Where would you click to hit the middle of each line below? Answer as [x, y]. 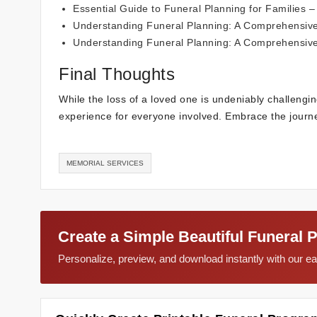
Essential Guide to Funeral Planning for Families [189, 8]
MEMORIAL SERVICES [105, 163]
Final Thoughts [117, 74]
